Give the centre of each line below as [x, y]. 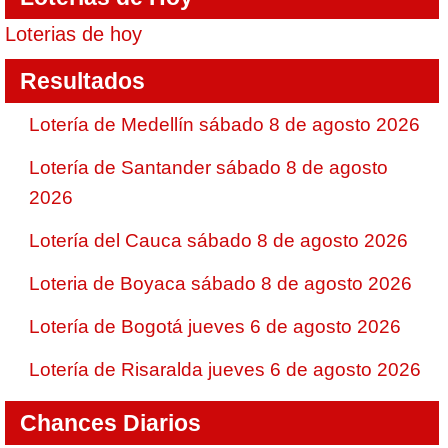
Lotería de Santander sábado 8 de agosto [208, 167]
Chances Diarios [110, 423]
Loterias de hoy [73, 34]
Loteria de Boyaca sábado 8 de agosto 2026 [220, 283]
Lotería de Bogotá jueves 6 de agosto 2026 [215, 326]
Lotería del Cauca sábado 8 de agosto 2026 [218, 240]
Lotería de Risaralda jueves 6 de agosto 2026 [225, 369]
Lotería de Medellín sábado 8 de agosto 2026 [224, 124]
